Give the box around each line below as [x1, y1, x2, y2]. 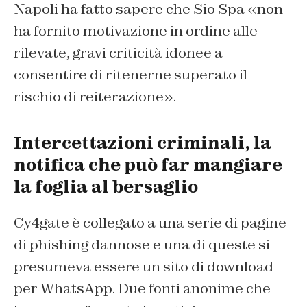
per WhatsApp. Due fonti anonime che [14, 279, 271, 297]
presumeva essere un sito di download [14, 257, 273, 275]
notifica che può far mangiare [14, 153, 282, 175]
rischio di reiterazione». [14, 87, 176, 106]
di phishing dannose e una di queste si [14, 235, 270, 254]
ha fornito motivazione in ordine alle [14, 21, 258, 40]
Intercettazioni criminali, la [14, 132, 271, 153]
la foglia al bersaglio [14, 175, 198, 197]
